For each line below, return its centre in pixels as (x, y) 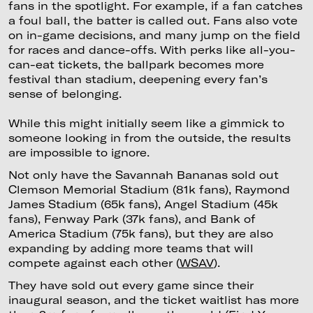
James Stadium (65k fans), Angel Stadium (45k (143, 204)
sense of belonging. (65, 94)
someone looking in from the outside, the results (149, 138)
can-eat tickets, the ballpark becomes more (136, 65)
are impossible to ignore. (79, 153)
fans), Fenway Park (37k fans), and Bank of (132, 218)
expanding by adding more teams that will (131, 248)
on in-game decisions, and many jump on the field (154, 35)
